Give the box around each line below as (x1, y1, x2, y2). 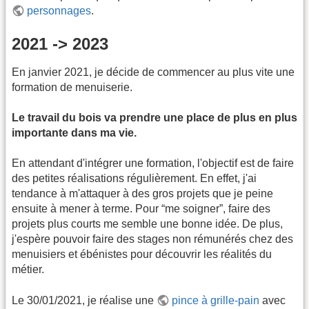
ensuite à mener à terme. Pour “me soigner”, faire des (12, 203, 270, 215)
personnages (27, 5, 92, 17)
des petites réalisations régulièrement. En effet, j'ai (12, 172, 257, 185)
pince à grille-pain (172, 294, 260, 306)
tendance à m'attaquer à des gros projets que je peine (12, 188, 273, 200)
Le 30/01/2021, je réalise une (12, 294, 157, 306)
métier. (12, 263, 44, 276)
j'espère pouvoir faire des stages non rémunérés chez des (12, 233, 293, 246)
